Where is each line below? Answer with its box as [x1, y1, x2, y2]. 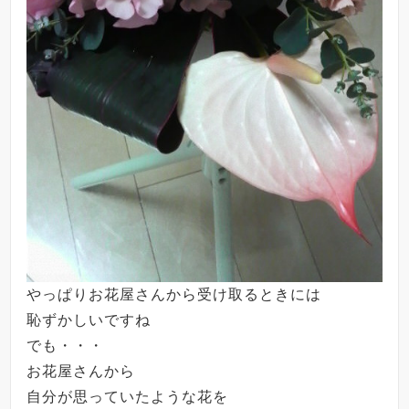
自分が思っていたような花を [26, 388, 229, 404]
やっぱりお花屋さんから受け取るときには [26, 286, 322, 302]
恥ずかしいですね [26, 311, 152, 328]
